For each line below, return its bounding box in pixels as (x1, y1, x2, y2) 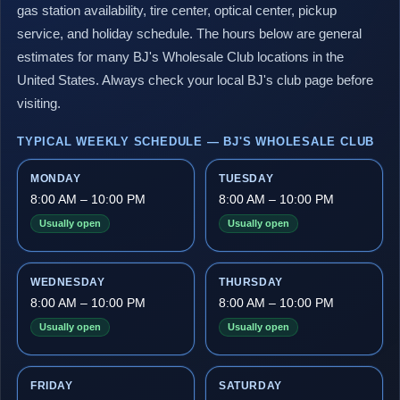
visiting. (17, 96, 61, 111)
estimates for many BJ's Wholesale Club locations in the (17, 49, 344, 64)
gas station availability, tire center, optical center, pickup (17, 3, 337, 18)
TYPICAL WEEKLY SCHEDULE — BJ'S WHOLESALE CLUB (17, 135, 375, 148)
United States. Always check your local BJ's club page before (17, 72, 373, 87)
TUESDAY (219, 172, 274, 185)
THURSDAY (219, 276, 283, 288)
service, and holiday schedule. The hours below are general (17, 26, 362, 41)
